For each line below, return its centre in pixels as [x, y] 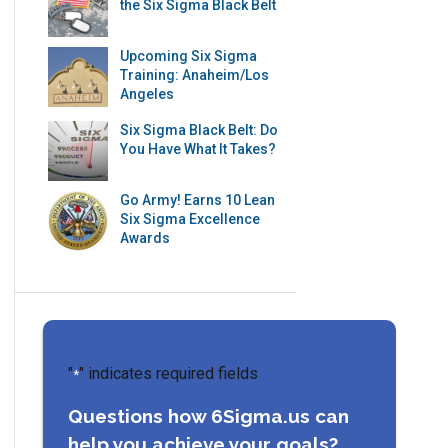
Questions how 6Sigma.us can [209, 415]
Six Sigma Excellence [190, 218]
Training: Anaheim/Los [195, 74]
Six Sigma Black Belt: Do [199, 129]
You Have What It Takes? [198, 148]
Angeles [147, 93]
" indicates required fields [169, 373]
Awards [145, 237]
